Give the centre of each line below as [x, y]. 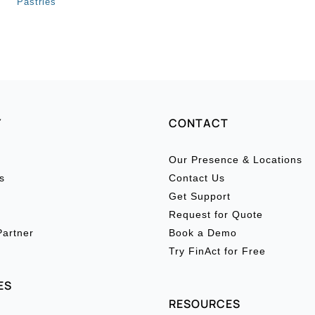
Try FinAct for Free [217, 251]
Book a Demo [203, 233]
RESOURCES [205, 304]
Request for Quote [216, 214]
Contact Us [197, 178]
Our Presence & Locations [236, 160]
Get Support [200, 196]
